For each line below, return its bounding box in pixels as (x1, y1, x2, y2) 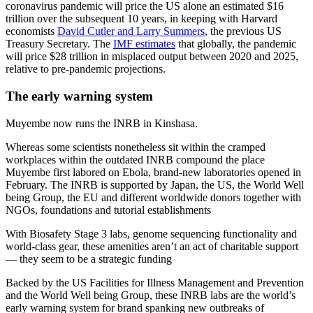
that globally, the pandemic (175, 38, 296, 50)
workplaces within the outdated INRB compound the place (6, 153, 265, 166)
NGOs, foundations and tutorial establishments (6, 203, 211, 216)
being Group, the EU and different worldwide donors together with (6, 191, 301, 203)
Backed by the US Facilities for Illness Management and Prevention (6, 276, 304, 289)
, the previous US (205, 25, 282, 38)
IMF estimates (113, 38, 175, 50)
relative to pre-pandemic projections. (6, 63, 166, 75)
